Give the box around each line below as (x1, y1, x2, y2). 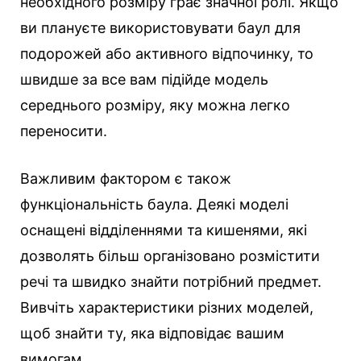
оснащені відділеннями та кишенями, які (20, 222, 307, 239)
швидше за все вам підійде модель (20, 71, 268, 89)
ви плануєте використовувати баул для (20, 19, 301, 37)
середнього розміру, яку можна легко (20, 97, 290, 114)
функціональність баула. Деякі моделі (20, 196, 288, 214)
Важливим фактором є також (20, 170, 231, 188)
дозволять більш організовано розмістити (20, 247, 320, 265)
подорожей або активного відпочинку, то (20, 45, 313, 63)
